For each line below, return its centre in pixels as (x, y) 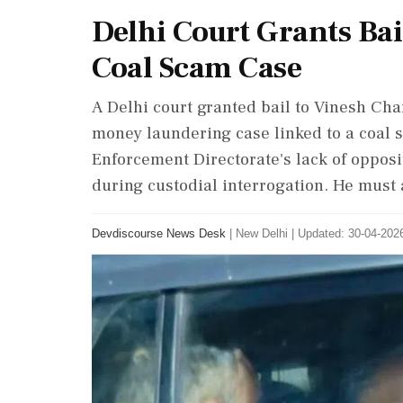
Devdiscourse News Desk (159, 233)
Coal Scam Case (197, 67)
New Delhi (262, 233)
